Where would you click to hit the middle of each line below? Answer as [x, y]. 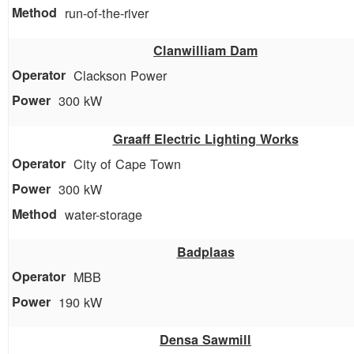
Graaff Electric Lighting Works [205, 138]
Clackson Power [120, 75]
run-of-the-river [107, 13]
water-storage [104, 214]
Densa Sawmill [205, 339]
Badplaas [205, 251]
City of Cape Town [127, 163]
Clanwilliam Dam [205, 51]
